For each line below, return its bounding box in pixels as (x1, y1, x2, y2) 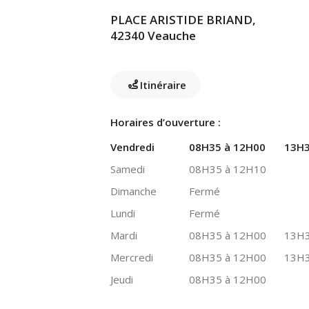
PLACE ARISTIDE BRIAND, (110, 12, 256, 28)
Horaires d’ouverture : (110, 115, 221, 129)
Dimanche (110, 184, 157, 198)
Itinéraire (140, 77, 186, 92)
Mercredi (110, 250, 153, 264)
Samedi (110, 162, 145, 176)
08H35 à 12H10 (188, 162, 266, 176)
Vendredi (110, 140, 154, 154)
